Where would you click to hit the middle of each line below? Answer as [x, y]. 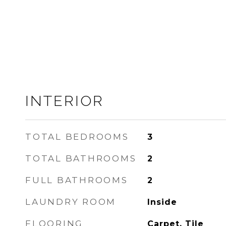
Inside [162, 202]
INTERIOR [65, 101]
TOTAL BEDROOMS [77, 137]
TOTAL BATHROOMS [81, 158]
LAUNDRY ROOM [71, 202]
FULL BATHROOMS [77, 180]
